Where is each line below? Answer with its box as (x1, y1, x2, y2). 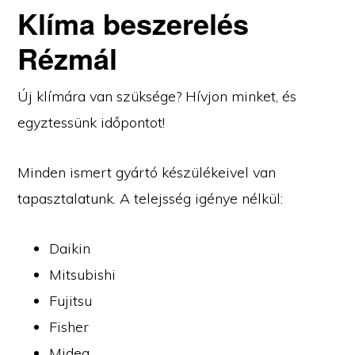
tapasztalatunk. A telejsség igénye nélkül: (17, 189, 284, 208)
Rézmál (17, 36, 118, 78)
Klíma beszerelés (17, 2, 250, 44)
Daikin (49, 239, 91, 258)
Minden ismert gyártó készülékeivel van (17, 162, 277, 181)
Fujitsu (49, 291, 93, 310)
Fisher (49, 317, 90, 336)
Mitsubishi (49, 265, 116, 284)
